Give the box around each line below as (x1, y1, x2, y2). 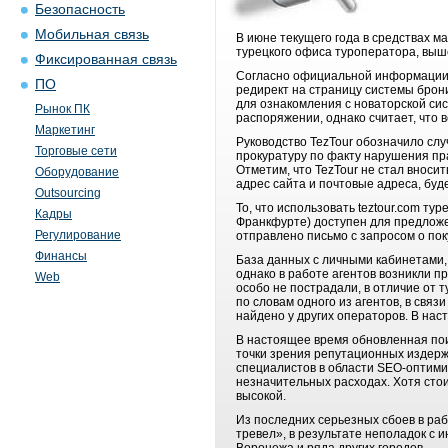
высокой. (236, 389, 289, 403)
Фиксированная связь (35, 52, 177, 67)
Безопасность (35, 2, 125, 17)
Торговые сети (35, 144, 117, 158)
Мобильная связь (35, 27, 149, 42)
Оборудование (35, 165, 119, 179)
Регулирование (35, 228, 121, 242)
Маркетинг (35, 123, 95, 137)
